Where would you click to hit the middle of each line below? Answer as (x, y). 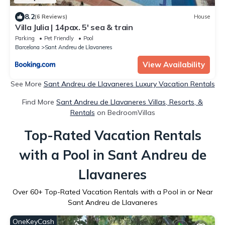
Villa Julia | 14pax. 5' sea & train (74, 27)
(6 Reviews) (51, 17)
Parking (25, 38)
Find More (39, 102)
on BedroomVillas (125, 112)
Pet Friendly (59, 38)
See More (27, 84)
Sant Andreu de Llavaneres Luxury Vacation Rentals (129, 84)
